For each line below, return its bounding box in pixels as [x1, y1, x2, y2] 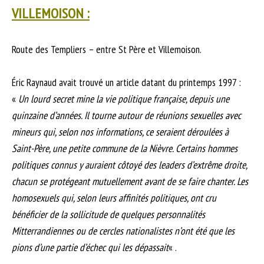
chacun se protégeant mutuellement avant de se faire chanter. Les [12, 174, 248, 189]
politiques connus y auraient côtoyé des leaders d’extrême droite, [12, 158, 247, 172]
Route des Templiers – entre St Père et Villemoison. [12, 42, 202, 57]
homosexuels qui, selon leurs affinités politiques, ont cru [12, 191, 216, 205]
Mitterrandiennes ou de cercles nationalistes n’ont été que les [12, 224, 235, 238]
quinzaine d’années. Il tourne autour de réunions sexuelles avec [12, 108, 241, 123]
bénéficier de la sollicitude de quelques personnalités [12, 207, 205, 222]
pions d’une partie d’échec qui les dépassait [12, 240, 169, 255]
